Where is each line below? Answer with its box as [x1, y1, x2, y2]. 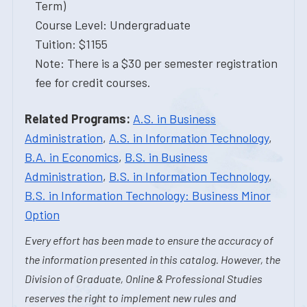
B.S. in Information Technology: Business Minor [25, 188, 271, 203]
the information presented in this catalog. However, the [25, 253, 280, 266]
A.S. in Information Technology [109, 130, 269, 145]
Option [25, 207, 60, 222]
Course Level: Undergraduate [35, 17, 191, 32]
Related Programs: [25, 111, 130, 126]
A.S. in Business [133, 111, 216, 126]
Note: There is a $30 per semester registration [35, 56, 278, 71]
